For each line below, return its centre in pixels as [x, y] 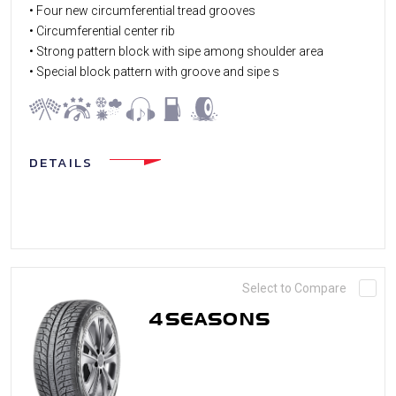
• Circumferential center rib [102, 30]
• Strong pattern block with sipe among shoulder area [176, 51]
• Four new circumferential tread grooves [142, 10]
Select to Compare [294, 288]
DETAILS [61, 162]
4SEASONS [210, 319]
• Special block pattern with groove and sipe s [154, 71]
